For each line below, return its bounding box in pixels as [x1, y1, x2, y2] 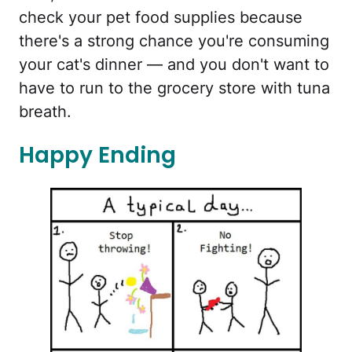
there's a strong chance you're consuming [19, 31, 329, 51]
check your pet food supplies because [19, 8, 302, 27]
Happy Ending [19, 140, 176, 171]
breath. [19, 102, 71, 122]
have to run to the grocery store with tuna [19, 79, 330, 98]
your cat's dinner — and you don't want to [19, 55, 329, 75]
